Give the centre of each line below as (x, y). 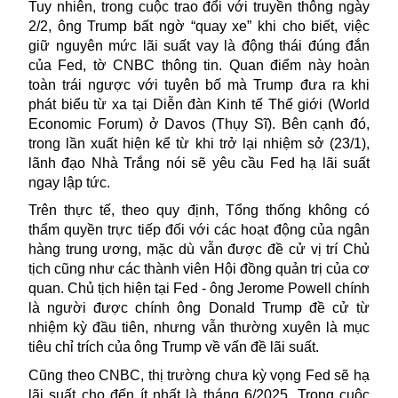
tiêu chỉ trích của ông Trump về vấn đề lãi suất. (174, 347)
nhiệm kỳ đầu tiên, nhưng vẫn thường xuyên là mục (199, 328)
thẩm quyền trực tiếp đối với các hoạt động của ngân (199, 230)
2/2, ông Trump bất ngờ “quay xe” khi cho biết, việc (199, 26)
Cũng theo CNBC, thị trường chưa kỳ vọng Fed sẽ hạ (199, 376)
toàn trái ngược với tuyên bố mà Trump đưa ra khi (199, 84)
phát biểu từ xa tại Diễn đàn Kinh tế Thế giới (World (199, 104)
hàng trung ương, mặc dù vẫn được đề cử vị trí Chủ (199, 250)
